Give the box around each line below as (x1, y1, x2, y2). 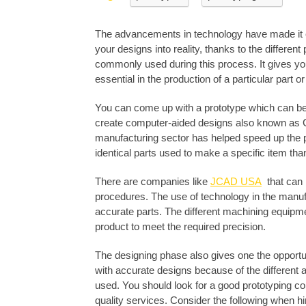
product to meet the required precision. (95, 221, 268, 233)
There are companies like (95, 176, 210, 188)
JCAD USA (210, 176, 262, 188)
